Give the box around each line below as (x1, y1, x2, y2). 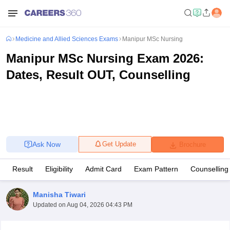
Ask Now (32, 140, 61, 148)
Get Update (102, 140, 136, 148)
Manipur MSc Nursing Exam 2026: (6, 51, 204, 65)
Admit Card (85, 165, 122, 173)
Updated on (33, 201, 67, 208)
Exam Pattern (134, 165, 178, 173)
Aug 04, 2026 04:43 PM (67, 201, 132, 208)
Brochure (177, 140, 206, 148)
